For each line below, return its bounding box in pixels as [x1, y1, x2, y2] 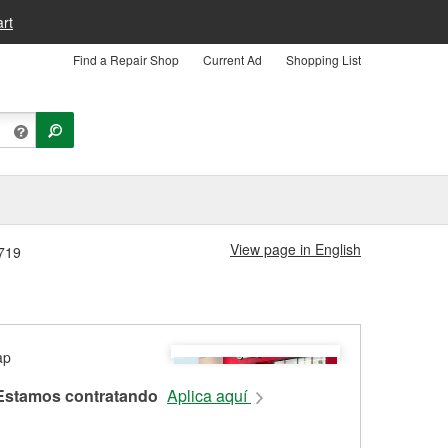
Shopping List [286, 51, 361, 68]
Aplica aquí [167, 384, 251, 408]
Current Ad [203, 51, 262, 68]
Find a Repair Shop [73, 51, 179, 68]
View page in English [230, 239, 361, 259]
